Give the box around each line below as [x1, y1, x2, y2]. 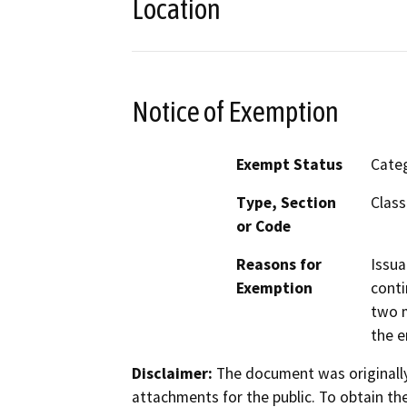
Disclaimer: [132, 363, 213, 384]
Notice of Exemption [132, 94, 339, 128]
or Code [236, 216, 291, 237]
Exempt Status [236, 154, 342, 175]
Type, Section [236, 193, 336, 213]
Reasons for [236, 254, 322, 275]
